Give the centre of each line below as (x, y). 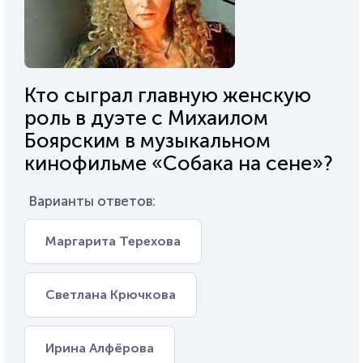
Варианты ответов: (92, 201)
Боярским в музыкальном (147, 141)
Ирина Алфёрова (100, 348)
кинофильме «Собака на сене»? (179, 163)
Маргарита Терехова (113, 241)
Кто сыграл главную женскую (168, 95)
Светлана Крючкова (111, 295)
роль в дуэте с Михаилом (146, 118)
